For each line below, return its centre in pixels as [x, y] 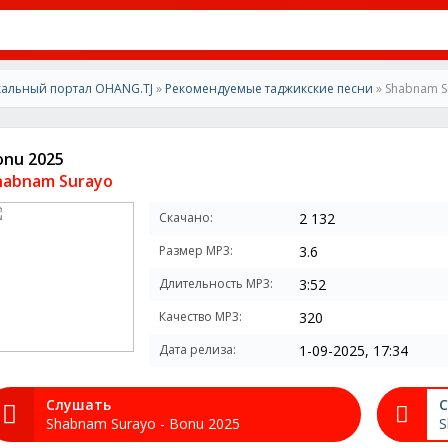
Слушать [78, 404]
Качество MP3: [200, 316]
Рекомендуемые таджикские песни [269, 88]
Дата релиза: [197, 349]
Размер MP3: [196, 250]
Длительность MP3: [216, 283]
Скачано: [186, 217]
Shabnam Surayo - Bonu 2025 [143, 423]
